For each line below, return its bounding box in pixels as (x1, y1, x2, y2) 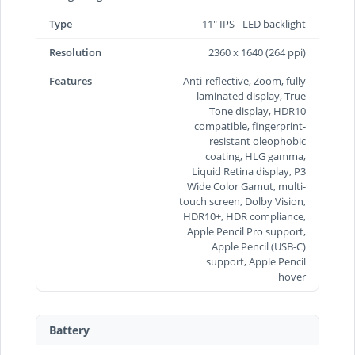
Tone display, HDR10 (209, 103, 306, 118)
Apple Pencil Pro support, (187, 223, 306, 239)
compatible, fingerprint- (194, 118, 306, 133)
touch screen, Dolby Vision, (179, 193, 306, 208)
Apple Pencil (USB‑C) (212, 239, 306, 254)
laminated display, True (197, 88, 306, 103)
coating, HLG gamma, (205, 148, 306, 163)
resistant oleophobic (209, 133, 306, 148)
